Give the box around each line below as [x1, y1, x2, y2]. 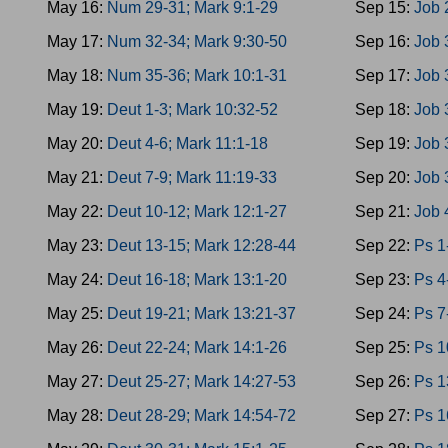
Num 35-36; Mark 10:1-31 [107, 67, 287, 84]
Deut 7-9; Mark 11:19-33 [107, 169, 277, 186]
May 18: [47, 67, 107, 84]
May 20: [47, 135, 107, 152]
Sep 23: [355, 271, 415, 288]
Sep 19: [355, 135, 415, 152]
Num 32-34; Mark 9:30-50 [107, 33, 287, 50]
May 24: [47, 271, 107, 288]
